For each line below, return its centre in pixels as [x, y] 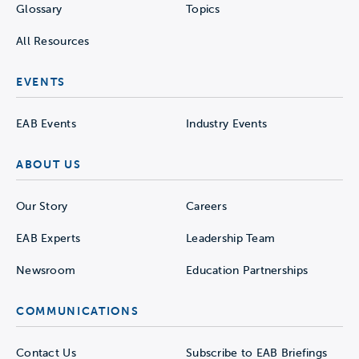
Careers [206, 206]
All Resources [53, 41]
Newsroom [46, 270]
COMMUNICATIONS [78, 311]
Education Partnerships [247, 270]
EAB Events [46, 123]
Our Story [42, 206]
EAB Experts [48, 238]
